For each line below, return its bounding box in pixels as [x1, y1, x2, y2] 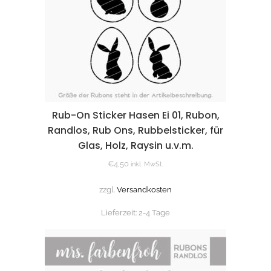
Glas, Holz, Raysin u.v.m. [77, 138, 194, 152]
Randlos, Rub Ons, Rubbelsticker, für [48, 123, 223, 137]
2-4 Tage [139, 208, 170, 218]
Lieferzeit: [101, 208, 139, 218]
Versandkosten [117, 184, 172, 194]
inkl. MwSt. [131, 160, 163, 168]
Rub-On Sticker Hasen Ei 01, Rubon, [51, 108, 220, 122]
